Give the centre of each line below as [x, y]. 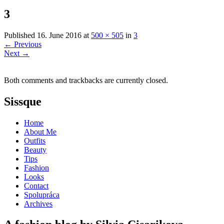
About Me [40, 131]
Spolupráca [42, 194]
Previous [27, 44]
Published [20, 35]
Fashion [36, 167]
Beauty [35, 149]
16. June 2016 [59, 35]
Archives [38, 203]
